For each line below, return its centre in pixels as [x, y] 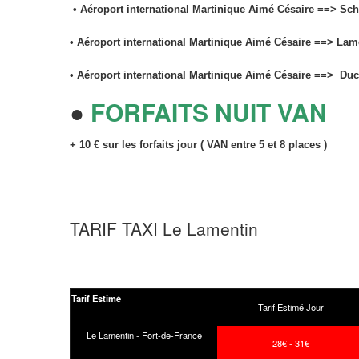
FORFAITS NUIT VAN [209, 111]
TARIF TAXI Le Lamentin [164, 228]
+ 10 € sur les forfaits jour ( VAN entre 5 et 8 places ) [200, 144]
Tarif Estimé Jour [291, 307]
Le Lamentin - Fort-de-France [144, 335]
